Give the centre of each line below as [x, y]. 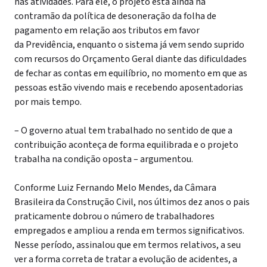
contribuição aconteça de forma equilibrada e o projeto [126, 145]
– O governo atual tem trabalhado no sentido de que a [123, 131]
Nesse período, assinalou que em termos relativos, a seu [128, 245]
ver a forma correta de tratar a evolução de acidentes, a [126, 259]
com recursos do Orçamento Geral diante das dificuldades [131, 59]
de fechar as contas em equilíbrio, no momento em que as [131, 73]
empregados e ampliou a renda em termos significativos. [129, 231]
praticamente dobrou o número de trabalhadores [114, 216]
